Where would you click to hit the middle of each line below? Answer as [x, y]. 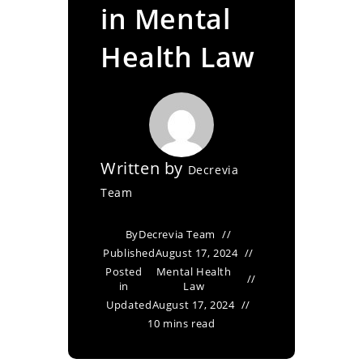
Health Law [178, 57]
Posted [124, 271]
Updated [129, 305]
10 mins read [181, 323]
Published [129, 253]
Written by [144, 168]
